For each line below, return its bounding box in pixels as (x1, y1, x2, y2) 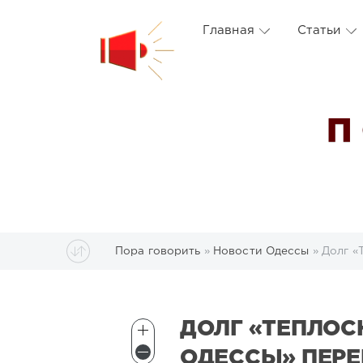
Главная (203, 25, 254, 36)
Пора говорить (115, 246, 201, 256)
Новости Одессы (212, 246, 310, 256)
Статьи (297, 25, 341, 36)
